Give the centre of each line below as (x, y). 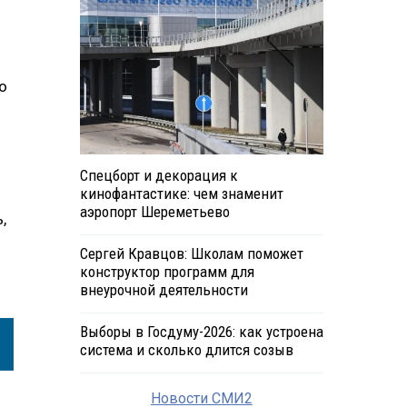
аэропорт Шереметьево (154, 212)
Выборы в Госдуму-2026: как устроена (201, 332)
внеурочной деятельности (164, 290)
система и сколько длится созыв (186, 350)
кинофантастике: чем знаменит (181, 194)
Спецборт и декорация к (159, 176)
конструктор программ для (167, 272)
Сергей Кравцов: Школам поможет (191, 254)
